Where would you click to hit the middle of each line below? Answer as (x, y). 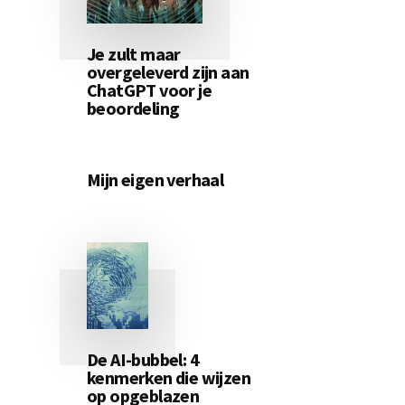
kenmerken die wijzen (169, 377)
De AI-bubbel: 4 (143, 359)
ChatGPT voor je (150, 89)
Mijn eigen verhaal (155, 179)
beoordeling (133, 108)
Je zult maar (134, 53)
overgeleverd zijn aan (168, 71)
